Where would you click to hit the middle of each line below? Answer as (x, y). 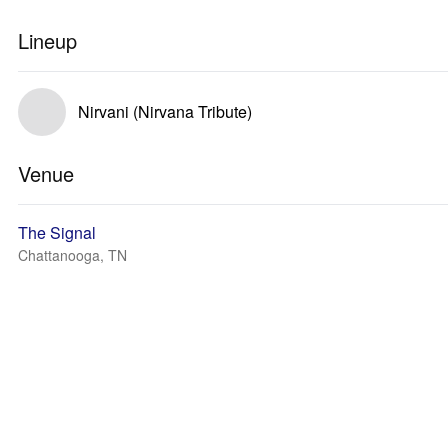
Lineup (47, 40)
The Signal (57, 232)
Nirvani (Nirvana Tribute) (165, 111)
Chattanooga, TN (72, 255)
